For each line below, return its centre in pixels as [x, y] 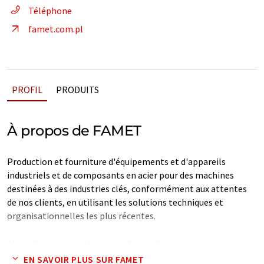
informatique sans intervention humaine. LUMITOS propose [126, 257]
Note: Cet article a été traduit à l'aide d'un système [105, 243]
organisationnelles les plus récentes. [81, 216]
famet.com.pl [56, 29]
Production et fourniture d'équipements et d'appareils [116, 161]
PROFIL [27, 90]
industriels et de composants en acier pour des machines [121, 175]
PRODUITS [77, 90]
